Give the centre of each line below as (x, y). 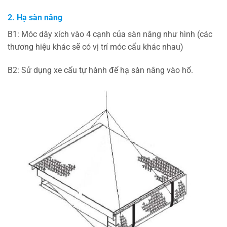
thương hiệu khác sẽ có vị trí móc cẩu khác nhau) (96, 47)
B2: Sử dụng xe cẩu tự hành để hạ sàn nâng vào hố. (100, 70)
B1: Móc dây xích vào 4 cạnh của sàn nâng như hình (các (110, 34)
